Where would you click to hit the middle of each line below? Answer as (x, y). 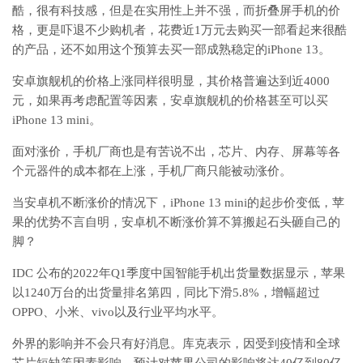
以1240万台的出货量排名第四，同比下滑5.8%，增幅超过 (166, 292)
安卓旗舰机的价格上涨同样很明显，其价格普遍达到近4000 (171, 81)
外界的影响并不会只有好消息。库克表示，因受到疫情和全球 (176, 343)
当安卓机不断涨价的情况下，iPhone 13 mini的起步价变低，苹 (178, 202)
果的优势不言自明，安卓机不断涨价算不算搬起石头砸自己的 (176, 222)
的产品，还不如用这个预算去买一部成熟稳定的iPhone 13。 (171, 49)
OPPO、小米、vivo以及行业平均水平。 (118, 312)
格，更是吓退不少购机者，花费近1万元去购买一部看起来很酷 (179, 30)
